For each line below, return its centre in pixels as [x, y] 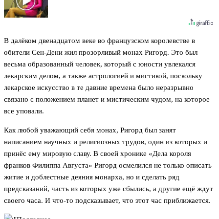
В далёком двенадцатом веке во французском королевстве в [99, 41]
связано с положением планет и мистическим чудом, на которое [107, 99]
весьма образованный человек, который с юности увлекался [100, 64]
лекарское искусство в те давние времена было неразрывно [99, 88]
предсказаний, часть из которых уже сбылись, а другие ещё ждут [109, 189]
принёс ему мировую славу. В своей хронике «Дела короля [98, 154]
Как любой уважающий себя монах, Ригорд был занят [90, 130]
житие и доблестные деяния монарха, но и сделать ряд [92, 177]
